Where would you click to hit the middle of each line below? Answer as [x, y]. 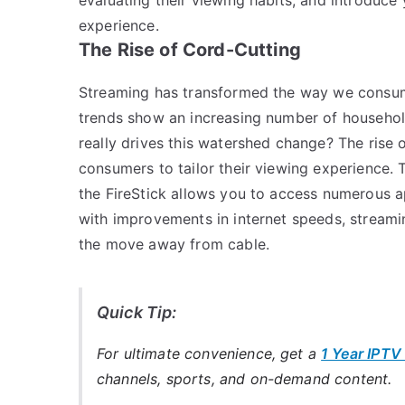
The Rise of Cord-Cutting [190, 49]
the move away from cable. [174, 244]
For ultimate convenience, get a [209, 353]
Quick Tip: [137, 312]
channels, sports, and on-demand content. [245, 378]
